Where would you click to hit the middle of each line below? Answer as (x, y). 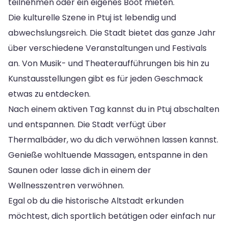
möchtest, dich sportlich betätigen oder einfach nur (112, 216)
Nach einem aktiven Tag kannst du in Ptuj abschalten (114, 109)
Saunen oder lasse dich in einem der (80, 170)
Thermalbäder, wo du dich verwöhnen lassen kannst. (113, 139)
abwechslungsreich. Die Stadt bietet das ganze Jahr (112, 33)
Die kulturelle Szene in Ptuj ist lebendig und (92, 17)
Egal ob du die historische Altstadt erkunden (96, 201)
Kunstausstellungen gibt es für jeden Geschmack (106, 78)
